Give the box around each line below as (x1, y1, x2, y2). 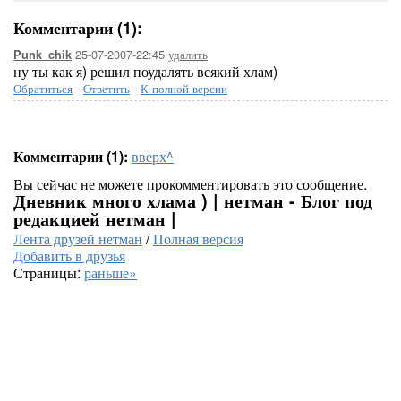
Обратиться (13, 80, 73, 97)
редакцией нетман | (13, 205, 176, 231)
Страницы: (13, 262, 84, 283)
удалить (168, 46, 208, 63)
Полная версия (153, 228, 243, 249)
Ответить (83, 80, 130, 97)
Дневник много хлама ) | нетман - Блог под (13, 187, 372, 213)
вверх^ (132, 146, 174, 166)
